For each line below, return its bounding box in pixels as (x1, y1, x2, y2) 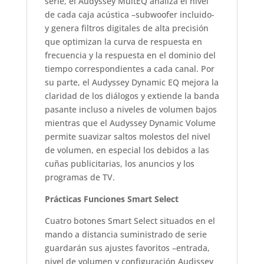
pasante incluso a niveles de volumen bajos (44, 103, 217, 115)
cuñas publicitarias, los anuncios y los (44, 157, 194, 169)
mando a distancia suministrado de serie (44, 228, 207, 240)
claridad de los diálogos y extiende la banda (44, 90, 219, 101)
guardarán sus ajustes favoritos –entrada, (44, 242, 210, 253)
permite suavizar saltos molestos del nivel (44, 130, 210, 142)
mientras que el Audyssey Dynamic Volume (44, 117, 216, 128)
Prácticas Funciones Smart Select (44, 193, 179, 204)
